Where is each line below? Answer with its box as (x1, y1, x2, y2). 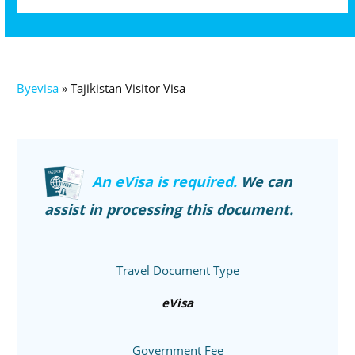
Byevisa (17, 79, 59, 96)
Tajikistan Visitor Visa (71, 79, 185, 96)
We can (241, 172, 292, 192)
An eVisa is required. (92, 172, 241, 192)
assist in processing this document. (44, 200, 293, 219)
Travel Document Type (116, 261, 239, 278)
